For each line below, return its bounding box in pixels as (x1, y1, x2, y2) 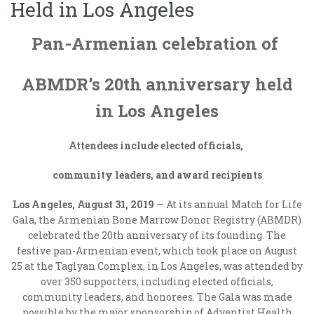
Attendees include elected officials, (69, 139, 245, 152)
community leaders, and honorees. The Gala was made (22, 290, 292, 303)
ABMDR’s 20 (21, 73, 123, 95)
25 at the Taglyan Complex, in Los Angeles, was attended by (11, 259, 303, 273)
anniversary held (141, 73, 293, 95)
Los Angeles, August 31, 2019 (12, 198, 156, 211)
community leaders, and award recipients (52, 168, 262, 182)
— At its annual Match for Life (156, 198, 302, 211)
